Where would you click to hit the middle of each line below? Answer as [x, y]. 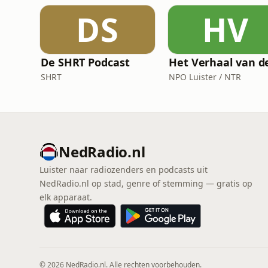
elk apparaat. [66, 197]
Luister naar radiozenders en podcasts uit [124, 170]
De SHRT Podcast [85, 62]
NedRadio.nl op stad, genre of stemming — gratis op [146, 183]
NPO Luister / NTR [205, 77]
